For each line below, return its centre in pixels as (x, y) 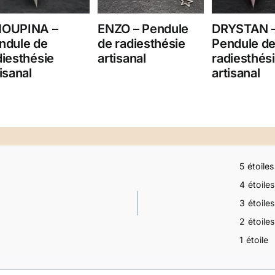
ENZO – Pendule (143, 29)
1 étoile (254, 240)
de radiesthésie (141, 44)
